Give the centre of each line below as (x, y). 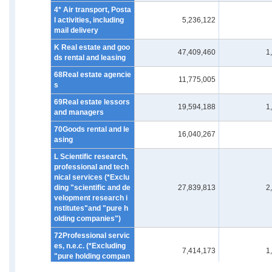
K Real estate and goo (92, 47)
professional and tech (91, 167)
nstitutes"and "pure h (91, 208)
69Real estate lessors (92, 102)
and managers (79, 112)
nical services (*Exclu (92, 177)
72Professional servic (92, 236)
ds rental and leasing (90, 58)
